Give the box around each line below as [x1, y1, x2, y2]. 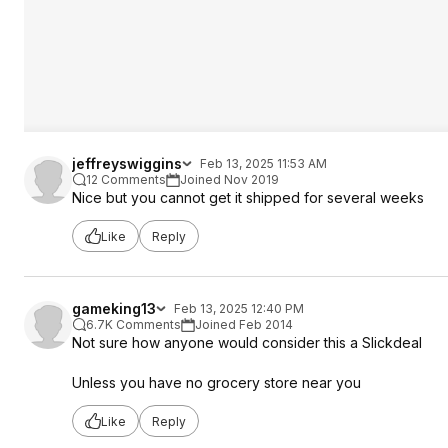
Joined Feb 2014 [195, 317, 293, 332]
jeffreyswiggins [72, 155, 182, 172]
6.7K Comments [86, 317, 181, 332]
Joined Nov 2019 [180, 172, 279, 187]
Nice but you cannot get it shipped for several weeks [72, 189, 424, 206]
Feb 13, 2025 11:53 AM [200, 156, 327, 171]
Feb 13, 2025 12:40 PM [174, 301, 304, 316]
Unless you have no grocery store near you [72, 374, 361, 391]
